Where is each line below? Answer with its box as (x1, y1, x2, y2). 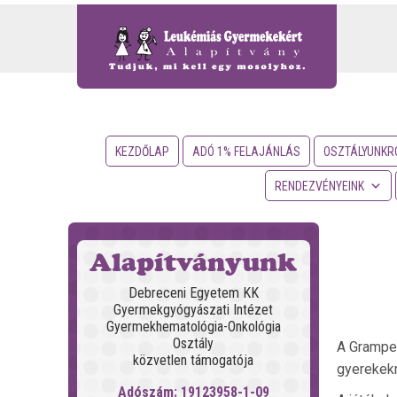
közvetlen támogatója (133, 352, 254, 369)
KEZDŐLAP (115, 144, 169, 159)
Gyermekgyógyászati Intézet (113, 301, 274, 318)
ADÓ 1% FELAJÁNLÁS (192, 144, 300, 159)
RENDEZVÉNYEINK (275, 179, 364, 193)
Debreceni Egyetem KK (128, 284, 259, 301)
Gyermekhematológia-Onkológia (105, 318, 281, 335)
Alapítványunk (90, 246, 298, 277)
